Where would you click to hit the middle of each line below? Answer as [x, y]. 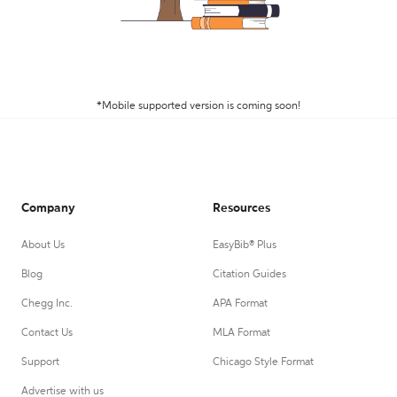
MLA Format [241, 333]
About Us [43, 245]
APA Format [240, 304]
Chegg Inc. [47, 304]
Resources [241, 208]
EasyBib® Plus [245, 245]
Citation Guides [249, 275]
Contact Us [47, 333]
